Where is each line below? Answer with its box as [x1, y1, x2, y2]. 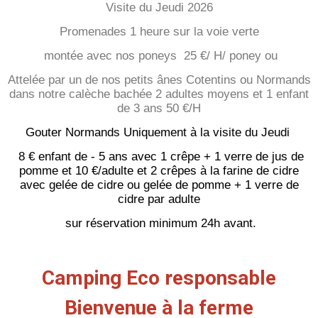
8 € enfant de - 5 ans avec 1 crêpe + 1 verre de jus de [14, 150, 304, 164]
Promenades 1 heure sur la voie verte [59, 25, 259, 39]
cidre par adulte [118, 192, 200, 207]
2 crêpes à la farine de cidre [147, 164, 299, 178]
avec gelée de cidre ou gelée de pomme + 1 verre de [19, 178, 299, 192]
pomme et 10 [19, 164, 88, 178]
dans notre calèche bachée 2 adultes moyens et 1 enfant [9, 87, 309, 102]
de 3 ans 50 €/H [117, 102, 201, 116]
